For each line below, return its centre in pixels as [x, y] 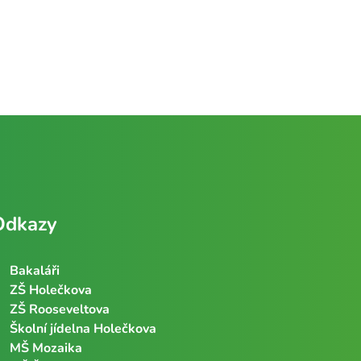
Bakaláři [35, 270]
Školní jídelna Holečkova [83, 328]
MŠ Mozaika [46, 348]
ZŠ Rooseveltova [60, 309]
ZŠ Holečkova [51, 290]
